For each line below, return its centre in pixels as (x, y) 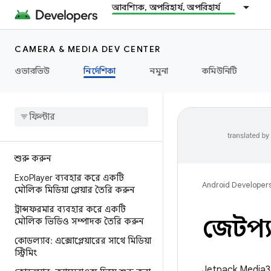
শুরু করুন (33, 158)
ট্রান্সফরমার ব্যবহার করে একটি (70, 209)
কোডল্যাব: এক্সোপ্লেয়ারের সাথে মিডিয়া (83, 241)
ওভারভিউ (32, 71)
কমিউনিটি (220, 71)
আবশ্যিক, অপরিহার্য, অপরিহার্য (166, 7)
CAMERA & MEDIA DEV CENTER (88, 49)
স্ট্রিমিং (26, 253)
